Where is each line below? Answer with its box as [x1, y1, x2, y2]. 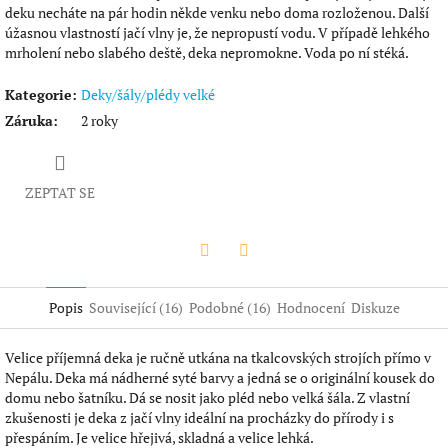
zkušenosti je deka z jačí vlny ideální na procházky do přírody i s [5, 408, 394, 427]
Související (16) [88, 298, 183, 317]
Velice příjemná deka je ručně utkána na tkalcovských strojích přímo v [5, 348, 431, 367]
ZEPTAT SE [25, 183, 95, 202]
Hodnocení [276, 298, 345, 317]
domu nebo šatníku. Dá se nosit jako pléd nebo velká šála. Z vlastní [5, 388, 410, 407]
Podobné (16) [188, 298, 271, 317]
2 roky [81, 111, 118, 130]
